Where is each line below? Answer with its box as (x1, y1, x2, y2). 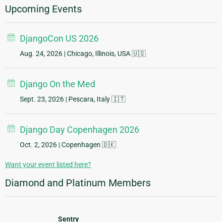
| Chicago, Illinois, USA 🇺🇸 (62, 50, 146, 58)
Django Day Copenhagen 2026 (20, 124, 139, 135)
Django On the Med (20, 79, 95, 90)
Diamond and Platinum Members (5, 177, 151, 189)
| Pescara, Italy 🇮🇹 (64, 95, 125, 104)
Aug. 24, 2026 (20, 50, 62, 58)
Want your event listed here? (5, 161, 91, 169)
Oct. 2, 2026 (20, 141, 57, 149)
